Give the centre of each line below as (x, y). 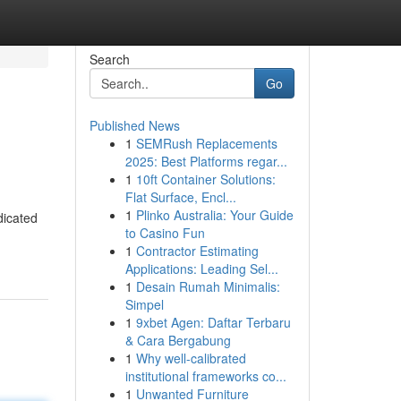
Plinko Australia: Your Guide (214, 215)
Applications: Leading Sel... (201, 269)
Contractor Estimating (197, 251)
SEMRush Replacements (206, 143)
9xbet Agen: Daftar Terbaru (213, 322)
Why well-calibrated (191, 358)
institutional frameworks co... (205, 376)
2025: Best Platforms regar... (206, 161)
